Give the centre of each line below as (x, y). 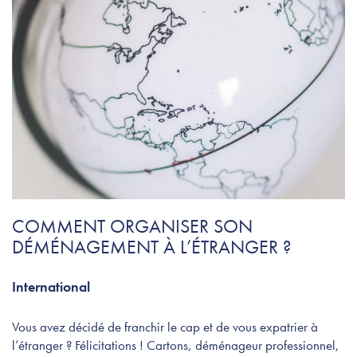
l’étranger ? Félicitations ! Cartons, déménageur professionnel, (176, 345)
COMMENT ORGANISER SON (132, 226)
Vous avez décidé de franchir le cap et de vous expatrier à (165, 327)
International (51, 287)
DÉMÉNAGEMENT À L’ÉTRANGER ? (151, 247)
